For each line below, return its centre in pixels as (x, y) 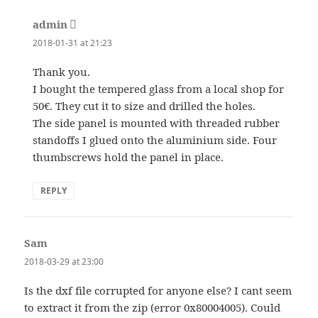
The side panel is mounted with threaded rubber (157, 122)
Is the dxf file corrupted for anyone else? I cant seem (158, 290)
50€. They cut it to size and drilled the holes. (144, 105)
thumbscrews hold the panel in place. (128, 157)
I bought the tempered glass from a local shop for (159, 88)
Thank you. (62, 71)
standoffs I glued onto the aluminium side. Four (155, 139)
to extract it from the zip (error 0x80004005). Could (153, 307)
